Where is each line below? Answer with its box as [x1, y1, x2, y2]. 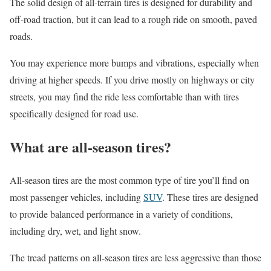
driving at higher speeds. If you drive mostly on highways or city [10, 73, 255, 87]
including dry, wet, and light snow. [10, 224, 141, 238]
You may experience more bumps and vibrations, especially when [10, 56, 259, 70]
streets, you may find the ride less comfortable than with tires [10, 90, 239, 103]
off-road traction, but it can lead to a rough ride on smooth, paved [10, 13, 257, 26]
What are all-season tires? [10, 136, 171, 158]
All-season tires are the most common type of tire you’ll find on [10, 174, 249, 187]
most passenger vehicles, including [10, 191, 143, 204]
